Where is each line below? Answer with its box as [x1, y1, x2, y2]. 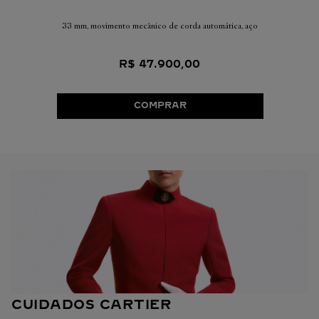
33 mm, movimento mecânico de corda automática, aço [61, 21, 258, 31]
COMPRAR [134, 100, 187, 111]
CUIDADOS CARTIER [11, 297, 172, 313]
